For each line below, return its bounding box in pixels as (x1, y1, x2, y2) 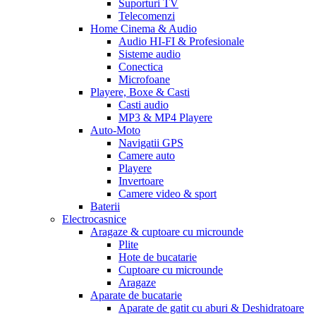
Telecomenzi (119, 10, 175, 22)
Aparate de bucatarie (90, 289, 182, 301)
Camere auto (119, 150, 175, 162)
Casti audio (119, 99, 169, 111)
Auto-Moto (90, 124, 140, 136)
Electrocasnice (62, 213, 126, 225)
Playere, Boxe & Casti (90, 86, 190, 98)
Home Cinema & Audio (90, 23, 197, 35)
